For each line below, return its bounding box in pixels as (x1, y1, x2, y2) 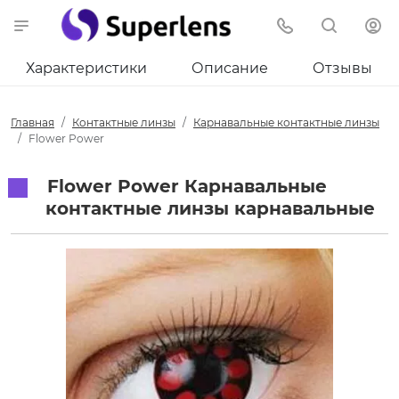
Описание (191, 60, 268, 77)
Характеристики (26, 60, 147, 77)
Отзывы (313, 60, 372, 77)
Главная (11, 116, 54, 129)
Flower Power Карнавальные (42, 175, 327, 197)
